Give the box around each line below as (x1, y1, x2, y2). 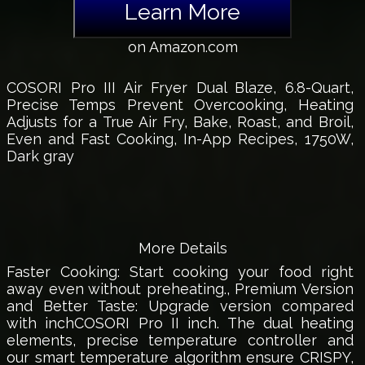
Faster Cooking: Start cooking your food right (7, 263, 354, 281)
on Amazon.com (127, 38, 238, 56)
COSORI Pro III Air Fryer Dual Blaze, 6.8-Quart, (7, 79, 354, 97)
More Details (138, 240, 227, 257)
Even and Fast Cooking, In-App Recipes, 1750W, (7, 130, 354, 148)
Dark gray (7, 147, 74, 165)
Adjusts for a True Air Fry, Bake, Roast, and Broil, (7, 113, 354, 131)
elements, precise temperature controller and (7, 332, 354, 350)
